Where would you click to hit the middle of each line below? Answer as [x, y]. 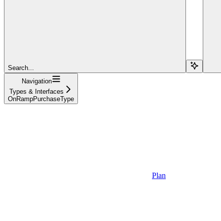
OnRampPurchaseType [41, 99]
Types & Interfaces [37, 91]
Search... [21, 68]
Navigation [37, 81]
